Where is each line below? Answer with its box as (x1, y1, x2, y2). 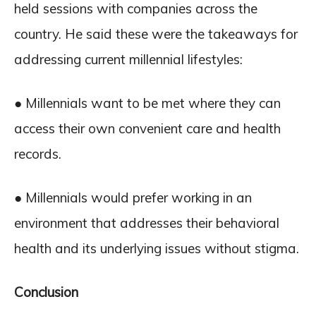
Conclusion (14, 283, 78, 300)
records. (14, 145, 61, 162)
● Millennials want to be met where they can (14, 94, 281, 111)
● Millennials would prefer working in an (14, 188, 252, 206)
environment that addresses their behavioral (14, 214, 279, 231)
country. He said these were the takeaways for (14, 25, 298, 42)
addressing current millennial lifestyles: (14, 50, 243, 68)
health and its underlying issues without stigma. (14, 239, 299, 257)
